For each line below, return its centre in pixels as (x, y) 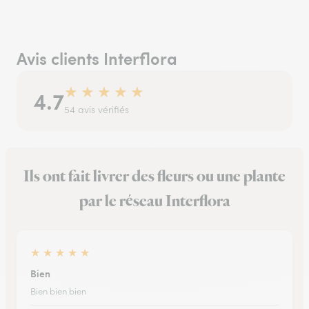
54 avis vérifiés (97, 109)
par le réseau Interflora (154, 201)
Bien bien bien (58, 291)
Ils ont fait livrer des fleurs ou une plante (154, 176)
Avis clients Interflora (97, 58)
